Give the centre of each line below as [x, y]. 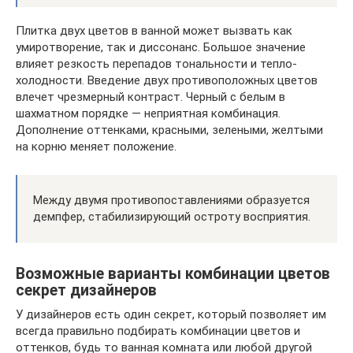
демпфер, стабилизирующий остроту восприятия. [172, 216]
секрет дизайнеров [86, 290]
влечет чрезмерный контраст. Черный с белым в [150, 97]
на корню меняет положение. [96, 146]
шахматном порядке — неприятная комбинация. [148, 113]
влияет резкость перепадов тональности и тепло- [156, 63]
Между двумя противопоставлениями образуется [171, 200]
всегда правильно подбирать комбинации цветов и [158, 331]
